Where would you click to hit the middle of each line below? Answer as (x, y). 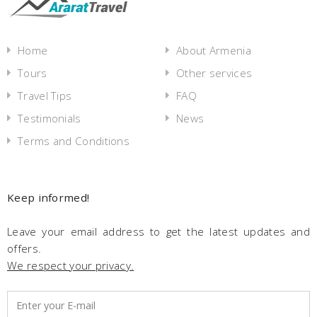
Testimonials (50, 118)
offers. (24, 248)
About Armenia (214, 50)
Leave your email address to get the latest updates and (158, 231)
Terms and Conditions (74, 140)
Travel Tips (45, 95)
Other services (214, 73)
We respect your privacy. (71, 265)
